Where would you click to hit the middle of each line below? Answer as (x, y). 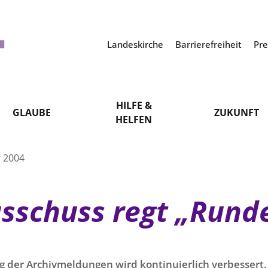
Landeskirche (136, 44)
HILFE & (134, 105)
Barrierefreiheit (209, 44)
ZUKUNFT (236, 112)
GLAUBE (31, 112)
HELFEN (134, 120)
